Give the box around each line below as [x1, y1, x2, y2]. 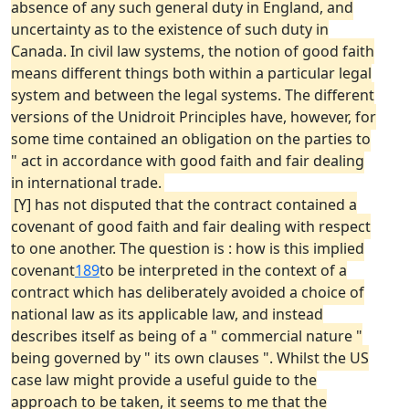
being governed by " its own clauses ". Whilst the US [11, 348, 369, 368]
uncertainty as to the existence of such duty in [11, 19, 329, 39]
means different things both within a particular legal [11, 63, 372, 83]
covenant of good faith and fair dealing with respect [11, 216, 371, 236]
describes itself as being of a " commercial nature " [11, 326, 362, 346]
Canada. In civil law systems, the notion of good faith [11, 41, 374, 61]
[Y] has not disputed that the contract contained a [14, 194, 357, 215]
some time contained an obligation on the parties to [11, 129, 371, 149]
